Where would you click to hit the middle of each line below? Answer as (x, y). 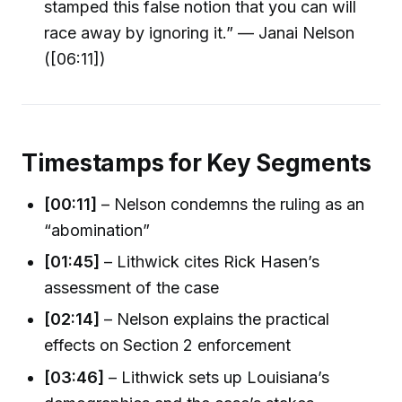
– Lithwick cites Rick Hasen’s (210, 262)
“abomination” (97, 230)
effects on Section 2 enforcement (168, 345)
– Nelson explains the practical (215, 319)
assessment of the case (132, 288)
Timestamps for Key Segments (197, 163)
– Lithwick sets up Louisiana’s (217, 377)
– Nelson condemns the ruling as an (231, 204)
